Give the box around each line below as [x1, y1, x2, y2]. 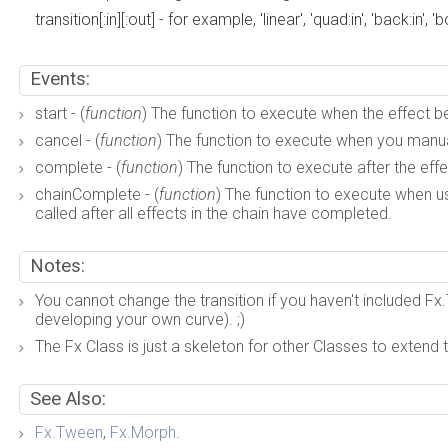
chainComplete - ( [35, 185, 160, 205]
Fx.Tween [35, 423, 104, 443]
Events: [29, 68, 90, 91]
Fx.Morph [110, 423, 177, 443]
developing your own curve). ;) [35, 309, 246, 329]
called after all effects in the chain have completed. [35, 204, 393, 224]
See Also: [29, 387, 106, 410]
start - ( [35, 104, 86, 124]
